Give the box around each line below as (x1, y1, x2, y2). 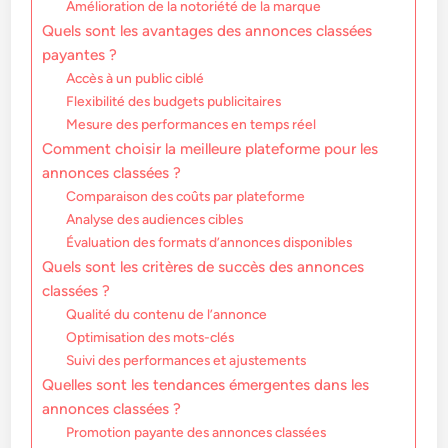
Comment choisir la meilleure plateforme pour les (42, 139, 379, 159)
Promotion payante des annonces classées (66, 424, 327, 441)
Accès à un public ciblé (66, 70, 205, 87)
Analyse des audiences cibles (66, 211, 244, 228)
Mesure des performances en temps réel (66, 116, 317, 133)
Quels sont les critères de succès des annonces (42, 257, 365, 277)
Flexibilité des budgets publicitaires (66, 93, 282, 110)
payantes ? (42, 45, 118, 65)
